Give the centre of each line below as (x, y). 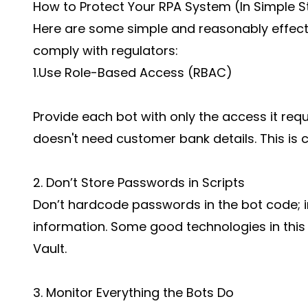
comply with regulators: (106, 51)
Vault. (50, 249)
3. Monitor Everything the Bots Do (133, 293)
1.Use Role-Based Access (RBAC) (133, 73)
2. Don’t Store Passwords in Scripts (139, 183)
